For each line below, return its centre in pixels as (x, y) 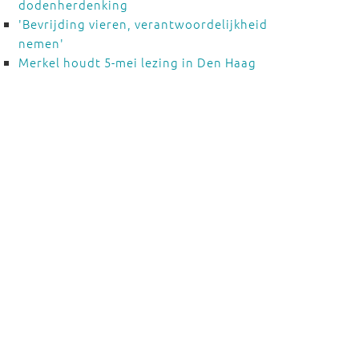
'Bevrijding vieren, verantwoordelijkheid (143, 24)
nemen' (41, 43)
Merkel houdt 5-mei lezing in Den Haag (137, 62)
